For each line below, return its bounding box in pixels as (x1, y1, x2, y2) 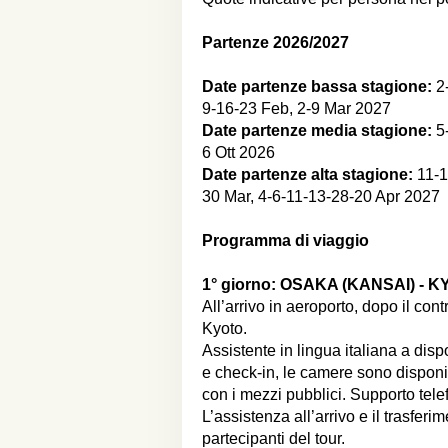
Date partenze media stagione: (202, 122, 436, 139)
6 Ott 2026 (202, 144, 275, 161)
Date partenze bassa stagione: (202, 78, 432, 95)
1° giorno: (202, 276, 280, 293)
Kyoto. (202, 320, 247, 337)
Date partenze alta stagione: (202, 166, 413, 183)
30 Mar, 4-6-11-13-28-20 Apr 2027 (202, 188, 440, 205)
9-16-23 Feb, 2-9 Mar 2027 (202, 100, 391, 117)
